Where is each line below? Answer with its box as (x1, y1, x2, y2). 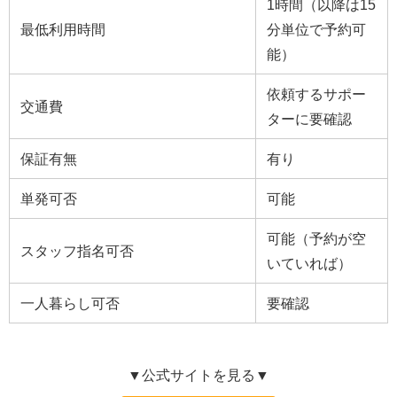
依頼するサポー (267, 87, 366, 102)
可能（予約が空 (267, 231, 366, 246)
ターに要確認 (267, 112, 352, 127)
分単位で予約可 (267, 22, 366, 37)
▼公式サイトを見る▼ (128, 368, 269, 383)
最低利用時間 (20, 22, 105, 37)
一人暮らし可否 (20, 296, 120, 311)
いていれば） (267, 256, 352, 271)
